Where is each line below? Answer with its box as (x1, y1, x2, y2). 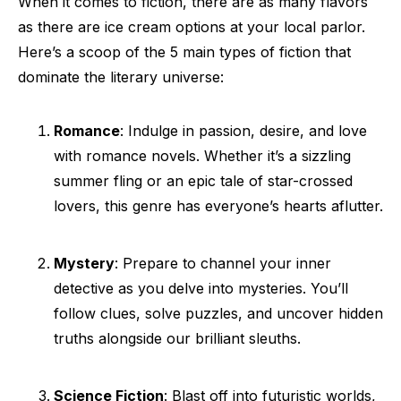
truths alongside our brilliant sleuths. (54, 329, 301, 347)
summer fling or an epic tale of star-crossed (54, 172, 353, 190)
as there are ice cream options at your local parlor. (18, 18, 365, 36)
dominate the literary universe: (18, 68, 224, 86)
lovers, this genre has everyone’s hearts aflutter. (54, 197, 383, 215)
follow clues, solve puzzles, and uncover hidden (54, 304, 383, 322)
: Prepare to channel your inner (115, 254, 331, 272)
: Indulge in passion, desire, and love (120, 122, 367, 140)
